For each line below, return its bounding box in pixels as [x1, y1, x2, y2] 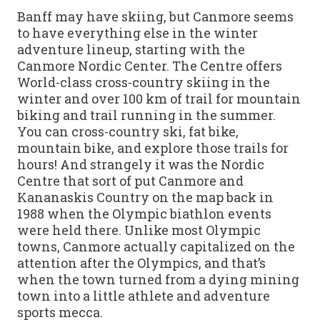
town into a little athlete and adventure [17, 286, 270, 304]
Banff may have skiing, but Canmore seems [17, 7, 294, 25]
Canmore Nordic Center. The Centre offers [17, 56, 282, 74]
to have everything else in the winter [17, 24, 258, 41]
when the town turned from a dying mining [17, 270, 299, 288]
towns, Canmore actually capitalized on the [17, 237, 295, 255]
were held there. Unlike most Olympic [17, 221, 261, 239]
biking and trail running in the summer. [17, 106, 276, 124]
